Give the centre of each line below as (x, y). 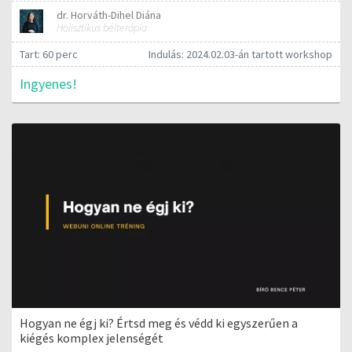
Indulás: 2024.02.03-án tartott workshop (240, 54)
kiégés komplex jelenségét (92, 337)
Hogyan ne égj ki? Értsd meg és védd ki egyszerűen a (159, 323)
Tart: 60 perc (49, 54)
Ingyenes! (48, 84)
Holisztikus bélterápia (102, 28)
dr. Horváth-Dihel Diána (109, 15)
